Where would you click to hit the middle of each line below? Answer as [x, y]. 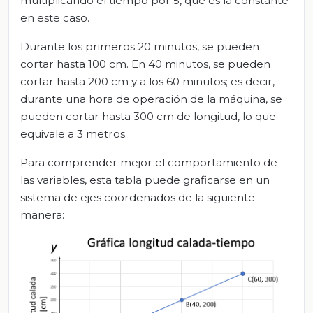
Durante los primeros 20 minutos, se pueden [140, 46]
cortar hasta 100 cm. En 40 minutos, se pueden [145, 64]
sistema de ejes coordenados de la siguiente [138, 197]
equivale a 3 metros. [74, 133]
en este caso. [55, 17]
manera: [42, 214]
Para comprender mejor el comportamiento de [149, 162]
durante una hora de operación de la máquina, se [151, 99]
